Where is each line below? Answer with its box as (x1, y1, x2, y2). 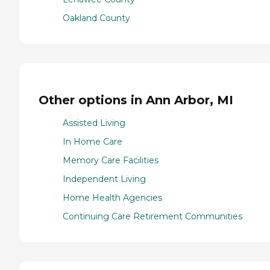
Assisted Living (63, 118, 125, 129)
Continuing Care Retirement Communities (63, 211, 242, 222)
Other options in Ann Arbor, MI (39, 92, 233, 107)
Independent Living (63, 174, 146, 185)
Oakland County (63, 13, 130, 24)
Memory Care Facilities (63, 155, 159, 166)
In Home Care (63, 136, 122, 148)
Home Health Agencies (63, 192, 162, 204)
